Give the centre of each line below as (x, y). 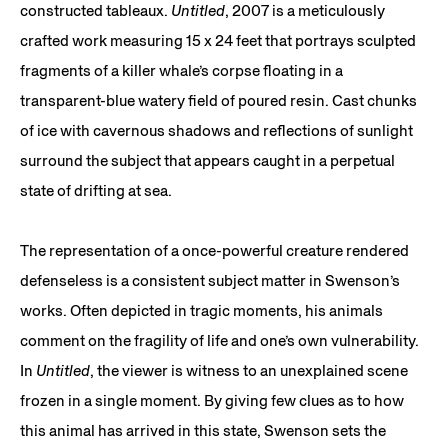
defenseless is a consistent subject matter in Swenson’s (210, 281)
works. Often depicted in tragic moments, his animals (201, 311)
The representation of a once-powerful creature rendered (214, 251)
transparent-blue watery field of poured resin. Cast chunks (218, 101)
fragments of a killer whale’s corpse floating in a (181, 71)
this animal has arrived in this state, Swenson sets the (203, 431)
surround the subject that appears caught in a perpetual (207, 161)
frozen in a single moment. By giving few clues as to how (212, 401)
